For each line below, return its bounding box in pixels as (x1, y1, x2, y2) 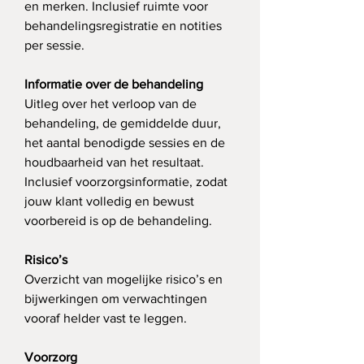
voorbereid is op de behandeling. (24, 214, 212, 228)
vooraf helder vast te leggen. (24, 311, 187, 326)
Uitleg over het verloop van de (24, 97, 200, 111)
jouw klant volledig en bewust (24, 194, 197, 209)
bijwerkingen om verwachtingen (24, 292, 210, 306)
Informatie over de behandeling (24, 77, 203, 92)
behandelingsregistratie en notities (24, 19, 225, 33)
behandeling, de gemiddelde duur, (24, 116, 224, 131)
